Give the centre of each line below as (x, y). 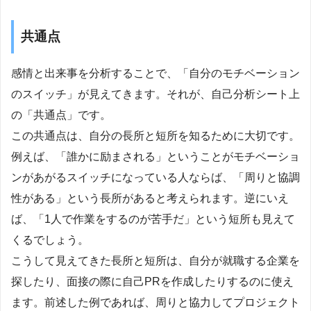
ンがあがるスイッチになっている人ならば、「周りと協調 (155, 177)
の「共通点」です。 (61, 115)
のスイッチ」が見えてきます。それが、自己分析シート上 (155, 94)
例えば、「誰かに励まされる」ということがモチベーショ (155, 156)
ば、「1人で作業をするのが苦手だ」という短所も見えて (153, 219)
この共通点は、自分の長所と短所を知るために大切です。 (155, 135)
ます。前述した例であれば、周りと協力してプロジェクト (155, 302)
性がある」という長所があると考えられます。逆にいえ (150, 198)
